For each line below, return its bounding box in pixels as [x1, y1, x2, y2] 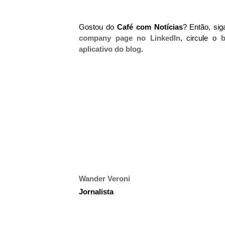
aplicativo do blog [79, 45, 141, 53]
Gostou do [79, 23, 117, 31]
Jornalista [79, 187, 114, 196]
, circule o [180, 34, 221, 42]
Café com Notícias [117, 23, 183, 31]
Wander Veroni [79, 174, 130, 183]
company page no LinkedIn [79, 34, 180, 42]
